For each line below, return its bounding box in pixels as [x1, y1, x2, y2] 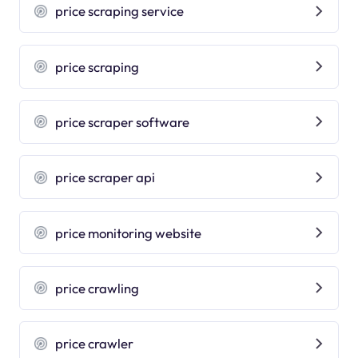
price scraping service [55, 2, 185, 20]
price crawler [55, 335, 134, 352]
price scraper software [55, 113, 190, 130]
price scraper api [55, 169, 156, 186]
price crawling [55, 279, 140, 296]
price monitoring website [55, 224, 202, 241]
